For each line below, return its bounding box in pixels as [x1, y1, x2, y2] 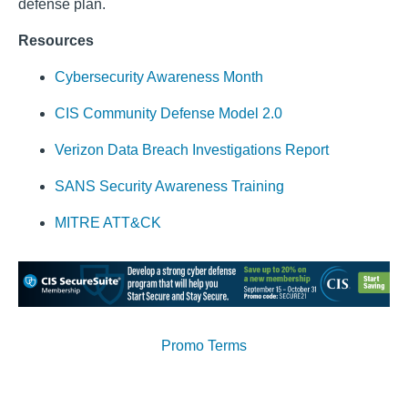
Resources [18, 33, 94, 48]
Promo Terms [161, 338, 247, 354]
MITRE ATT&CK [55, 215, 161, 230]
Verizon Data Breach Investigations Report [55, 142, 332, 158]
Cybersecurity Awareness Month [55, 69, 263, 85]
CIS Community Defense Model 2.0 [55, 106, 282, 121]
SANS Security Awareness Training [55, 178, 284, 194]
